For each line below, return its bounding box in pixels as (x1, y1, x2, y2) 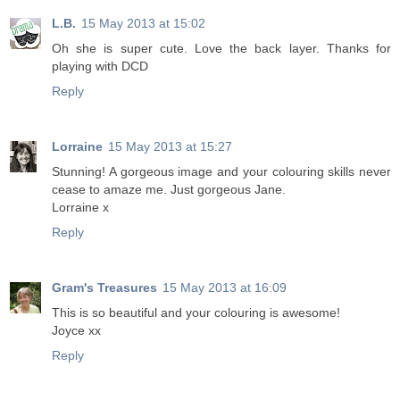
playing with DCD (52, 59, 148, 74)
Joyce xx (52, 323, 101, 338)
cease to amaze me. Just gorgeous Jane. (52, 182, 286, 197)
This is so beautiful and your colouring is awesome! (52, 305, 340, 321)
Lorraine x (52, 200, 109, 215)
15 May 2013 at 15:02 (81, 16, 205, 31)
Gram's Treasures (52, 280, 157, 296)
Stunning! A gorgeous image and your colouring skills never (52, 164, 391, 179)
